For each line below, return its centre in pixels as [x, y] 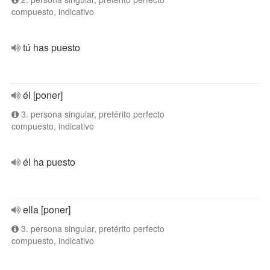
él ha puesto [49, 162]
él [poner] [43, 95]
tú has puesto [52, 47]
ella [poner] [47, 209]
